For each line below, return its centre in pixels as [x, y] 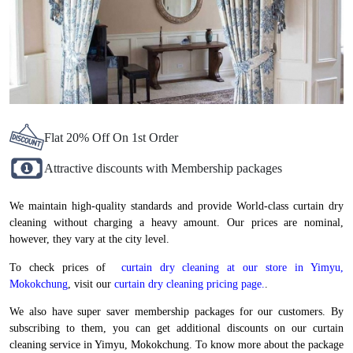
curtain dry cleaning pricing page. [190, 284]
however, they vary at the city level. [89, 240]
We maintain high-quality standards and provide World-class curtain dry [176, 206]
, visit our [91, 284]
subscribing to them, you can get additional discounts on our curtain [176, 328]
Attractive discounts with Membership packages [163, 169]
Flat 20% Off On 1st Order [111, 137]
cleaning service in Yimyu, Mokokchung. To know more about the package [176, 344]
